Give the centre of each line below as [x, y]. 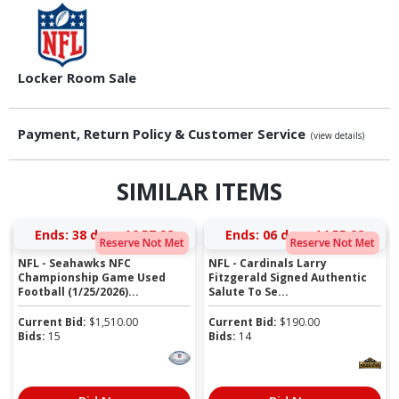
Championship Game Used [92, 277]
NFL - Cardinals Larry [268, 263]
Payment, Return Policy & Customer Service [163, 134]
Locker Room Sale [77, 78]
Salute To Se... [249, 291]
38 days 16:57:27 [122, 234]
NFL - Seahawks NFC [75, 263]
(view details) [338, 136]
